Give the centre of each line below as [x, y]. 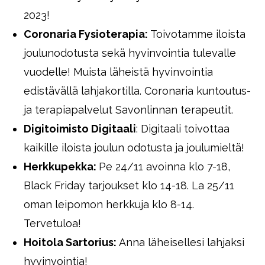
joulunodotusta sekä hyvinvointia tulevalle [130, 53]
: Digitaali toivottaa [183, 129]
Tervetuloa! [52, 223]
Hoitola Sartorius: [71, 242]
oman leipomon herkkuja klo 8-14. [109, 204]
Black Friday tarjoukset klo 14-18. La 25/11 [129, 185]
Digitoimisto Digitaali [80, 129]
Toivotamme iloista [197, 34]
